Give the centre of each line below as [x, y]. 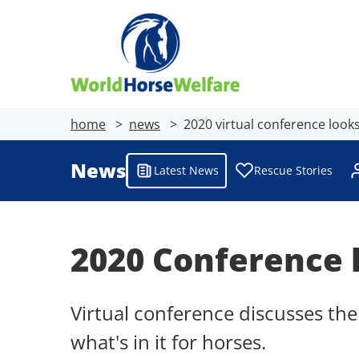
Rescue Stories [293, 170]
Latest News [186, 170]
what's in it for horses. [168, 342]
